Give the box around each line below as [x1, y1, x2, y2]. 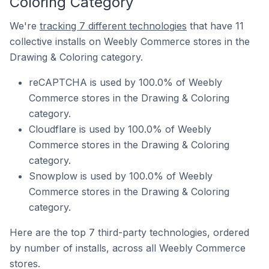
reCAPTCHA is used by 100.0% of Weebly [29, 76, 222, 88]
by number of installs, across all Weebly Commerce [10, 242, 246, 254]
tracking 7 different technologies [40, 20, 187, 32]
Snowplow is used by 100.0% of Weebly [29, 170, 213, 182]
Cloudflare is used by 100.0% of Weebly [29, 123, 211, 135]
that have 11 [187, 20, 244, 32]
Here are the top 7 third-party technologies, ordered [10, 226, 249, 238]
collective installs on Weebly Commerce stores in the [10, 35, 250, 47]
